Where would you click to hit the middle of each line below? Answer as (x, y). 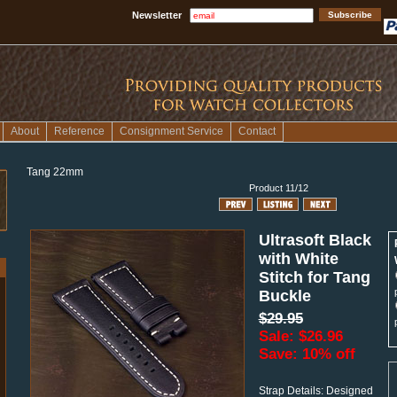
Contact (257, 131)
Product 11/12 (278, 187)
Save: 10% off (307, 354)
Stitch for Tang (314, 277)
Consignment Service (171, 131)
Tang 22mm (54, 171)
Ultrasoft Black (315, 240)
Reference (79, 131)
